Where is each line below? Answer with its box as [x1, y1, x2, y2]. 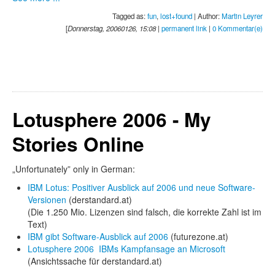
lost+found [160, 11, 192, 21]
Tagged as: [112, 11, 147, 21]
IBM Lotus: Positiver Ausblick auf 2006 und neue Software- [28, 181, 255, 194]
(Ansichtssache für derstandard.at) [28, 255, 162, 268]
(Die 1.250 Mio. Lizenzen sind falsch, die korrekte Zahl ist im [28, 206, 261, 219]
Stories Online [12, 130, 144, 158]
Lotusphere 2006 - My [12, 106, 211, 134]
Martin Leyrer [222, 11, 263, 21]
